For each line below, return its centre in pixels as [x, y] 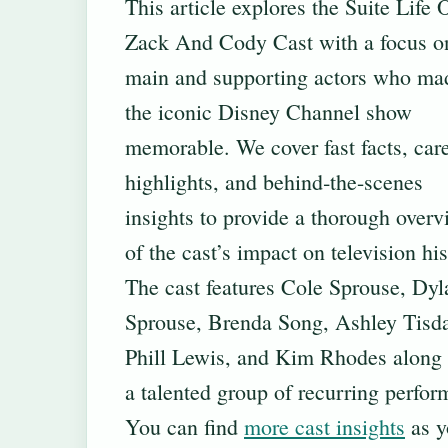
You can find [184, 427]
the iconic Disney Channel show [268, 112]
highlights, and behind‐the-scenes [274, 182]
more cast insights [324, 427]
